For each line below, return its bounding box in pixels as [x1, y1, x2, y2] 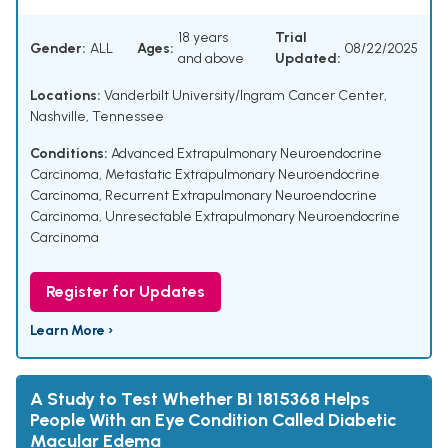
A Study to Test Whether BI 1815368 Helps [30, 388, 370, 411]
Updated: [275, 50, 341, 68]
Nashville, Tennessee [30, 108, 164, 126]
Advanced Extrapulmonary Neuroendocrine [111, 145, 382, 163]
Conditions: [30, 145, 108, 163]
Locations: [30, 87, 101, 105]
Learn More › [30, 322, 113, 340]
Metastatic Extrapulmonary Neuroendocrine [105, 166, 380, 184]
